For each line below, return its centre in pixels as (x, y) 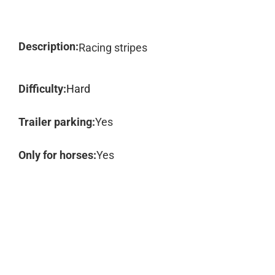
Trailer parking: (57, 122)
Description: (48, 46)
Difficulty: (42, 89)
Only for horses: (57, 155)
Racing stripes (113, 48)
